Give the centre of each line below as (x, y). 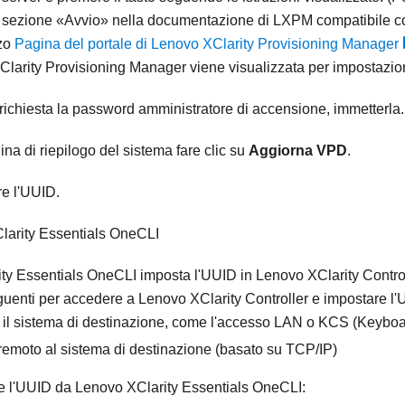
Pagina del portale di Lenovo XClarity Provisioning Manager (207, 44)
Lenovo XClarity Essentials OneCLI (188, 388)
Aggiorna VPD (298, 151)
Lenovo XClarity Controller (223, 299)
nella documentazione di (191, 21)
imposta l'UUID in (196, 276)
